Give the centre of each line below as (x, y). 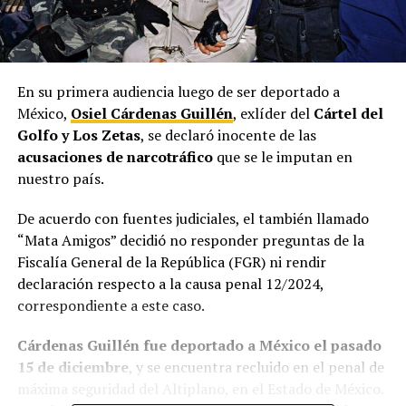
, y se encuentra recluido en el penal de (256, 367)
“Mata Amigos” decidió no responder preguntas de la (190, 240)
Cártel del (348, 113)
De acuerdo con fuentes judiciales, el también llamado (193, 218)
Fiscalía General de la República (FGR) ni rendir (171, 261)
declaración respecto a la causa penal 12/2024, (170, 283)
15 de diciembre (72, 367)
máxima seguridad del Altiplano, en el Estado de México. (200, 388)
